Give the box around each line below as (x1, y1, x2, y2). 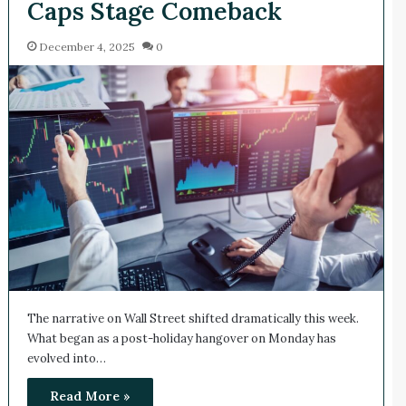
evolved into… (26, 351, 106, 367)
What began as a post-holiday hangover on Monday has (26, 331, 336, 347)
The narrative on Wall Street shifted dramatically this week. (26, 311, 359, 327)
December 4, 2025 (38, 39, 135, 53)
